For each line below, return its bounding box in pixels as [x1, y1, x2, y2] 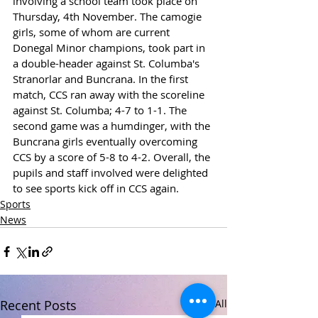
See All [195, 297, 227, 311]
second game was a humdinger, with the [13, 119, 213, 133]
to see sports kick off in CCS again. [13, 181, 179, 196]
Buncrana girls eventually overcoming [13, 134, 200, 149]
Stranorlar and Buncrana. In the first [13, 72, 191, 87]
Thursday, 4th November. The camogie [13, 9, 204, 24]
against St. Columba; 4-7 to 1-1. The [13, 103, 190, 118]
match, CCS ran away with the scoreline [13, 87, 207, 102]
